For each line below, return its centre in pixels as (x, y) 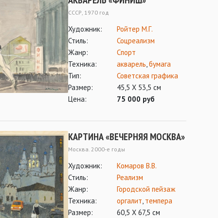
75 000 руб (136, 99)
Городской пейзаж (146, 189)
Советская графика (147, 76)
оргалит (129, 201)
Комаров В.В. (137, 166)
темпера (159, 201)
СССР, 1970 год (89, 12)
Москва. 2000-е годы (97, 149)
